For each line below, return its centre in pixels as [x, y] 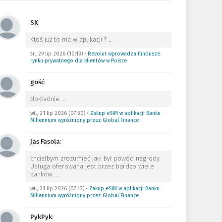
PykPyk [41, 217]
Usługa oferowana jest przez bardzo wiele [92, 166]
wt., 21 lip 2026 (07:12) [57, 189]
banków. [43, 174]
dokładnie [46, 99]
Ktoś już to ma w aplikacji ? [69, 39]
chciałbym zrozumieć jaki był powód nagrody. [95, 158]
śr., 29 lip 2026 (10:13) [56, 54]
